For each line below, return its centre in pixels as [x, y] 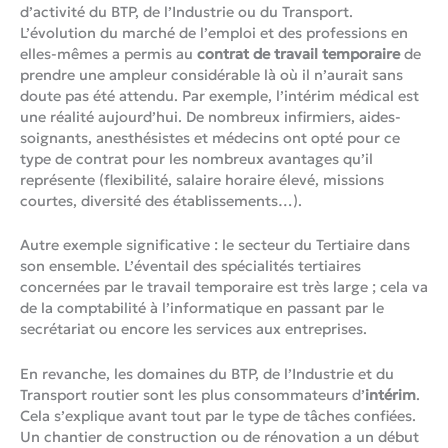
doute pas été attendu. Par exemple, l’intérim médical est [219, 96]
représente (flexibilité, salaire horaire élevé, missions [202, 180]
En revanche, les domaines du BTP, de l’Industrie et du [207, 373]
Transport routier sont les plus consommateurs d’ [192, 394]
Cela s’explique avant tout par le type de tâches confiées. [218, 415]
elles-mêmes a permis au [108, 54]
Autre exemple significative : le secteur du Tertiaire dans [215, 245]
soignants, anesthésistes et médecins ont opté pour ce [210, 138]
